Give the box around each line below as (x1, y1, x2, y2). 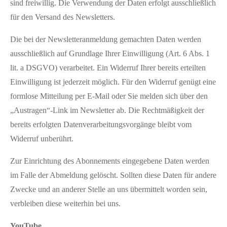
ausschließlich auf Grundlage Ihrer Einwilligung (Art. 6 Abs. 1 (10, 49, 210, 58)
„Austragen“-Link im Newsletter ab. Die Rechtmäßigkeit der (10, 105, 204, 115)
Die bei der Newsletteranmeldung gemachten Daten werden (10, 34, 201, 44)
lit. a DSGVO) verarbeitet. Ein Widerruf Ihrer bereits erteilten (10, 63, 206, 72)
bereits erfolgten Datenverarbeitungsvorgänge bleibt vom (10, 120, 192, 129)
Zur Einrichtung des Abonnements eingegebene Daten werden (10, 156, 209, 165)
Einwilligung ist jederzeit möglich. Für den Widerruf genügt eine (10, 77, 216, 86)
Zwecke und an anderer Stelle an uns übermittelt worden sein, (10, 184, 207, 194)
